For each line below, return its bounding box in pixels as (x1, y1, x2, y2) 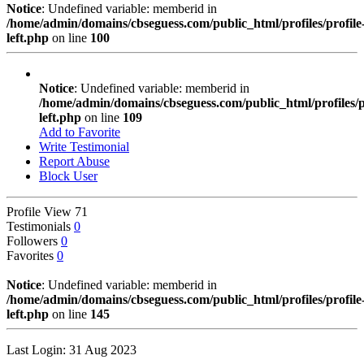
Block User (39, 168, 97, 183)
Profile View (6, 204, 75, 219)
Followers (6, 233, 61, 248)
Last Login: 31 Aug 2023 (6, 342, 136, 357)
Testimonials (6, 219, 74, 233)
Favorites (6, 248, 57, 262)
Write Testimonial (39, 139, 129, 154)
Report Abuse (39, 154, 110, 168)
